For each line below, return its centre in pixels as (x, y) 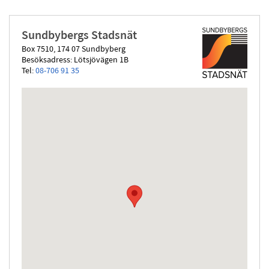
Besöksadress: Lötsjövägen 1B (75, 60)
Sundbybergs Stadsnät (79, 36)
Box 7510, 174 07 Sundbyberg (74, 50)
